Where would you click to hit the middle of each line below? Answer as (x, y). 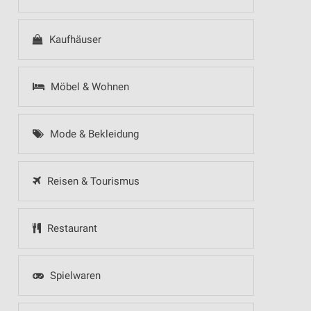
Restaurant (70, 228)
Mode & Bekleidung (93, 134)
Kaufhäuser (74, 40)
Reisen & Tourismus (92, 181)
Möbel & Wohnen (88, 87)
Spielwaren (74, 276)
